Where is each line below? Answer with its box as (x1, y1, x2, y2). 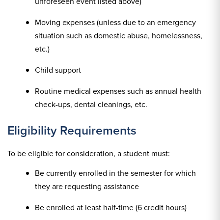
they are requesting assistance (35, 181, 139, 192)
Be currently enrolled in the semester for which (35, 167, 196, 179)
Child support (35, 64, 81, 76)
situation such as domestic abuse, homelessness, (35, 30, 202, 41)
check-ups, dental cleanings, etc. (35, 99, 147, 110)
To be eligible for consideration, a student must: (7, 148, 170, 159)
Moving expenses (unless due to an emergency (35, 17, 196, 28)
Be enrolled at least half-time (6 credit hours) (35, 202, 187, 213)
